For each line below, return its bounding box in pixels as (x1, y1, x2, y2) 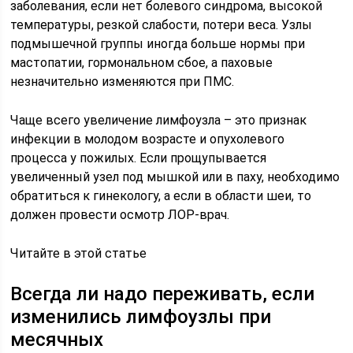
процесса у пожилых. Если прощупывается (10, 150, 267, 165)
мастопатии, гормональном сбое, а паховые (10, 55, 273, 70)
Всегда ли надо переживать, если (10, 283, 315, 305)
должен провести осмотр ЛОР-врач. (10, 207, 230, 222)
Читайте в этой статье (10, 246, 147, 261)
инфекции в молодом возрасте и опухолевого (10, 132, 285, 147)
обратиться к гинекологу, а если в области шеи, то (10, 188, 312, 203)
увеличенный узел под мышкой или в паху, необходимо (10, 169, 340, 184)
